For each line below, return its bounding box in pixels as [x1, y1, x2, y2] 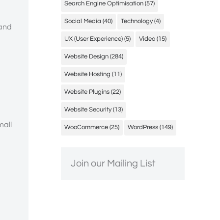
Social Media [64, 18, 101, 25]
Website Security [64, 106, 111, 113]
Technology [121, 18, 153, 25]
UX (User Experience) [64, 35, 123, 42]
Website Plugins [64, 88, 110, 95]
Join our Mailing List [71, 159, 156, 168]
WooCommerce [64, 124, 108, 131]
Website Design [64, 53, 109, 60]
